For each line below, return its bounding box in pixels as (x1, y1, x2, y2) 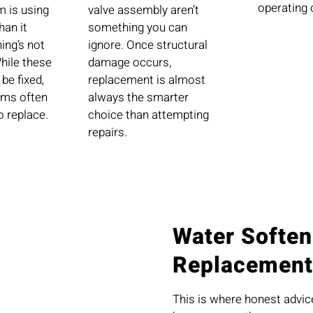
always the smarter (87, 89, 189, 107)
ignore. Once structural (87, 36, 208, 54)
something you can (87, 19, 187, 37)
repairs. (87, 124, 127, 142)
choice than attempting (87, 106, 209, 124)
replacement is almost (87, 71, 205, 89)
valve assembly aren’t (87, 1, 199, 20)
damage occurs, (87, 54, 171, 72)
